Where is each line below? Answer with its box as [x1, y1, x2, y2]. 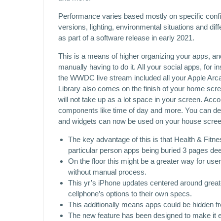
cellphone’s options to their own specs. [68, 189, 192, 198]
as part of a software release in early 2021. [58, 34, 194, 42]
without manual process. [68, 168, 147, 176]
